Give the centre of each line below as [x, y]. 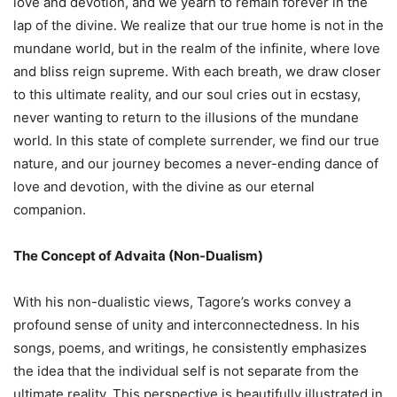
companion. [50, 209]
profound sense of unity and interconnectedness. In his [187, 324]
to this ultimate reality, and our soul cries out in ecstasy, [187, 94]
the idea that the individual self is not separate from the [186, 370]
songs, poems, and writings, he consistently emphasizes [190, 347]
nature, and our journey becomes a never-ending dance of [196, 163]
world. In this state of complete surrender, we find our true [196, 140]
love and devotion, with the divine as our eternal [164, 186]
